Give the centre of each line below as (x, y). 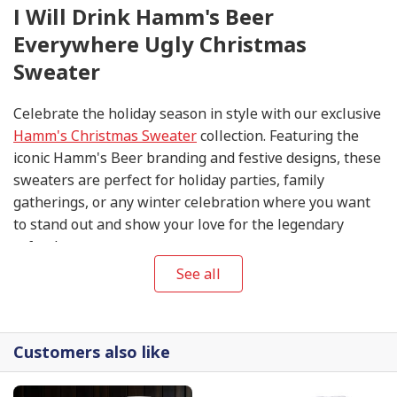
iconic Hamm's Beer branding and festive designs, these (197, 157)
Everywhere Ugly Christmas (160, 44)
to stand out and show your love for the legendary (179, 224)
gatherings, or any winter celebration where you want (192, 202)
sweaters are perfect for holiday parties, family (169, 179)
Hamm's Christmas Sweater (105, 135)
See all (198, 274)
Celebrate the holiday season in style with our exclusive (197, 113)
